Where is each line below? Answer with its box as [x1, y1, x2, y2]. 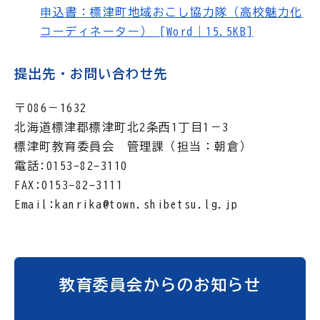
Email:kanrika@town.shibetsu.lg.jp [14, 198, 239, 210]
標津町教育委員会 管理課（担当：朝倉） [14, 140, 252, 152]
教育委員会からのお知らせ [59, 276, 261, 293]
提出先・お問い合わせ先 [14, 66, 168, 80]
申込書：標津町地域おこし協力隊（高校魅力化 [40, 6, 303, 18]
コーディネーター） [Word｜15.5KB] [40, 25, 254, 37]
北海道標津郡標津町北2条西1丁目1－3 [14, 121, 229, 133]
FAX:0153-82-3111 [14, 179, 123, 191]
